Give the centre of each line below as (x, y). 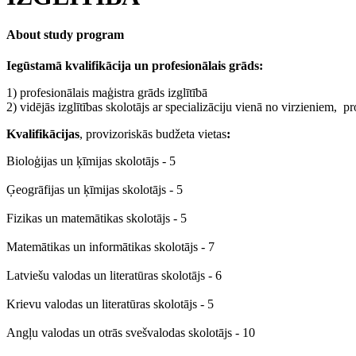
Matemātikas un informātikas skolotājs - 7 (110, 247)
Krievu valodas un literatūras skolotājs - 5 (110, 304)
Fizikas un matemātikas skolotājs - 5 (97, 219)
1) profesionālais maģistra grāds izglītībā (107, 93)
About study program (65, 34)
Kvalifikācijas (43, 134)
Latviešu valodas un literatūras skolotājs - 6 (114, 276)
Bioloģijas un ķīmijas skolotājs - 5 (91, 161)
